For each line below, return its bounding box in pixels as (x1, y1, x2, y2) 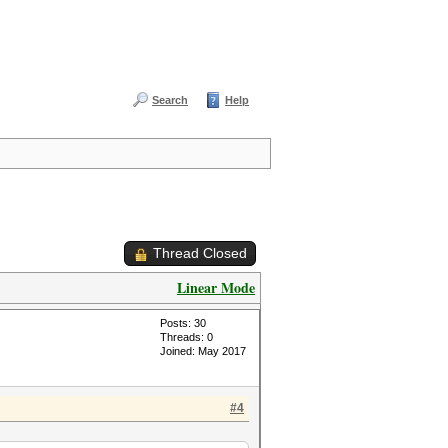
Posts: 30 (160, 317, 206, 329)
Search (152, 94, 188, 106)
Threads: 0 (160, 331, 213, 343)
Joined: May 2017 (160, 345, 246, 357)
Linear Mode (177, 277, 255, 298)
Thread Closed (153, 245, 247, 261)
